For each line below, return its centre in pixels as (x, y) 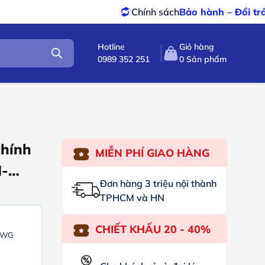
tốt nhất (207, 12)
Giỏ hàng (197, 47)
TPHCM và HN (132, 198)
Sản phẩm (206, 59)
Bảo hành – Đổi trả (146, 12)
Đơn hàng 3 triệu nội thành (158, 183)
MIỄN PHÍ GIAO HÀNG (152, 153)
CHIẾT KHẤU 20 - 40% (153, 229)
